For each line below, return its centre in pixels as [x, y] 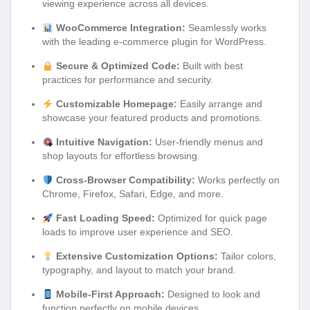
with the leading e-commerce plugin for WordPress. [154, 42]
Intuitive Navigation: [104, 142]
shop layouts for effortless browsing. [121, 156]
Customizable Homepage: [116, 104]
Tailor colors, [247, 256]
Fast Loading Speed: [105, 218]
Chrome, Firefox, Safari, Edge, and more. [133, 194]
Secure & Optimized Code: [118, 66]
